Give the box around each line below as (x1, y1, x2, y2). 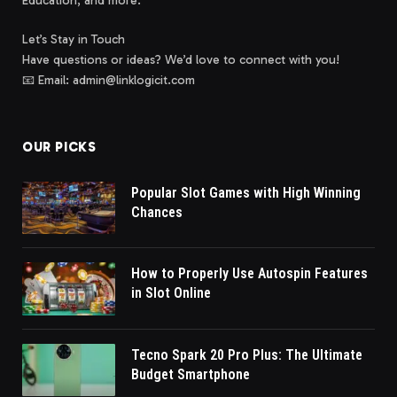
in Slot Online (131, 284, 211, 302)
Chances (131, 204, 183, 222)
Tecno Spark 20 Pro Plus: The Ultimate (131, 346, 362, 363)
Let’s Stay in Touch (22, 32, 125, 48)
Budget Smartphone (131, 365, 250, 383)
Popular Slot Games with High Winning (131, 184, 361, 202)
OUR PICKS (22, 139, 97, 156)
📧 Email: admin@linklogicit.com (22, 73, 195, 89)
